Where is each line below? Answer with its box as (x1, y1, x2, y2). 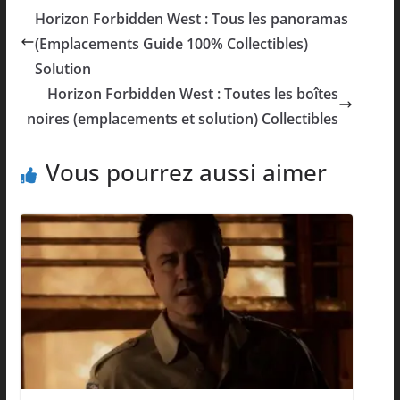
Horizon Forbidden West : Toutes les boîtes (47, 84, 339, 104)
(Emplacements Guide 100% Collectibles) (34, 34, 308, 54)
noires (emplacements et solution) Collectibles (27, 109, 339, 129)
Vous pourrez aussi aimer (45, 156, 327, 189)
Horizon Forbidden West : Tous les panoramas (34, 9, 348, 29)
